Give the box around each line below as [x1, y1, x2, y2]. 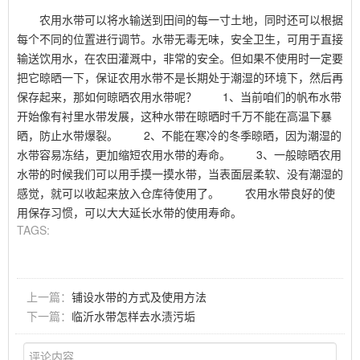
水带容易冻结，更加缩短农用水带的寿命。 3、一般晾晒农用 [17, 145, 342, 162]
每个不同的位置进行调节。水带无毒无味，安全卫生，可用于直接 [17, 30, 343, 47]
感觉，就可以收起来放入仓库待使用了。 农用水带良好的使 [17, 184, 335, 201]
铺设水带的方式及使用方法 [72, 288, 207, 305]
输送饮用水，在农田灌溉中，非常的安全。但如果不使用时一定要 [17, 49, 343, 66]
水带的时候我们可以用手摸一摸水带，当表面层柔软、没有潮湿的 [17, 165, 343, 182]
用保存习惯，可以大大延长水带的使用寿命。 [17, 203, 242, 220]
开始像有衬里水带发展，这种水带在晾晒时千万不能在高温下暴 [17, 107, 332, 124]
